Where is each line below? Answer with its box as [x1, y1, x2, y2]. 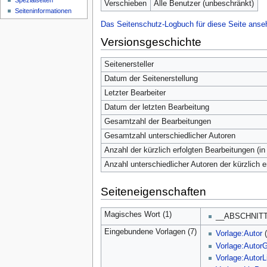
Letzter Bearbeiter [104, 89, 166, 98]
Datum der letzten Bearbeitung [104, 103, 209, 112]
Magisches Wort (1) [104, 210, 172, 219]
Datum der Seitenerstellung [104, 74, 198, 83]
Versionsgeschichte [100, 35, 201, 48]
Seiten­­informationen [15, 7, 72, 15]
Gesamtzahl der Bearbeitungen [104, 117, 211, 126]
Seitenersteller [104, 60, 154, 69]
